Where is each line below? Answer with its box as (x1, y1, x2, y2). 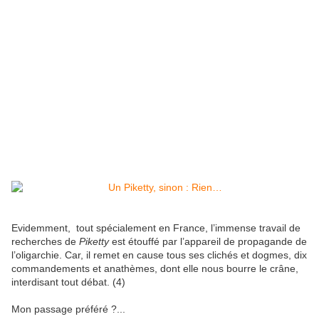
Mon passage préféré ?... (11, 303, 125, 315)
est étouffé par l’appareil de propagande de (109, 236, 307, 248)
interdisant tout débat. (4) (11, 276, 125, 288)
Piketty (79, 236, 109, 248)
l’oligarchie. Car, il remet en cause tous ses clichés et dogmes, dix (11, 249, 307, 261)
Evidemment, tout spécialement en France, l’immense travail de (11, 222, 300, 234)
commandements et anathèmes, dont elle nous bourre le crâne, (11, 263, 298, 275)
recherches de (11, 236, 79, 248)
